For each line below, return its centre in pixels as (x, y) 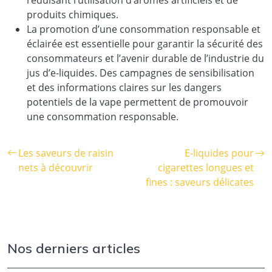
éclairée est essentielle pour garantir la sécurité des (145, 43)
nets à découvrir (56, 167)
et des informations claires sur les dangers (124, 87)
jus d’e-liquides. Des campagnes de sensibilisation (141, 73)
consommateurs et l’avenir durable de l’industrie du (145, 58)
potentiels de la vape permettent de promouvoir (138, 102)
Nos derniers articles (74, 248)
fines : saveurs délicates (200, 182)
